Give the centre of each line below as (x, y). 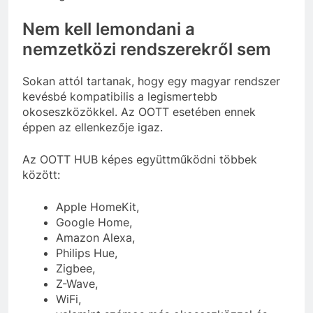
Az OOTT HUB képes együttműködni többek (140, 160)
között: (41, 175)
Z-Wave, (77, 284)
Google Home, (94, 223)
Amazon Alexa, (95, 238)
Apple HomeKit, (97, 207)
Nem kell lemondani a (109, 29)
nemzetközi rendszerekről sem (147, 50)
